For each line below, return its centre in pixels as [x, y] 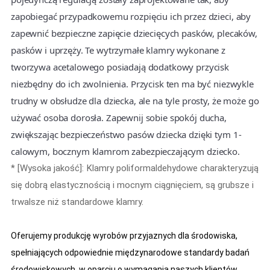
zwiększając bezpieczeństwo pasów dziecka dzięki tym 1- [126, 135]
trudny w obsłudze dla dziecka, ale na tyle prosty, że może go [135, 101]
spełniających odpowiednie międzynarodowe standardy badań [130, 253]
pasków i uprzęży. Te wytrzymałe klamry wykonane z [118, 50]
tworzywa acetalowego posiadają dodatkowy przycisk [120, 67]
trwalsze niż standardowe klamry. [77, 202]
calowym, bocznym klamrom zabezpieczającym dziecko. [125, 152]
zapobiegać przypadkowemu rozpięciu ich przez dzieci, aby [131, 17]
